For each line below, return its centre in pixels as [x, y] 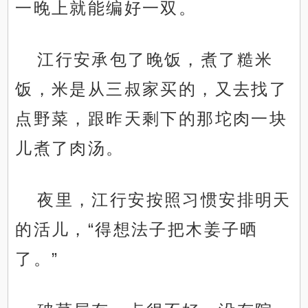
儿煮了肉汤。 [70, 148]
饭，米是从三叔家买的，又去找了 [152, 89]
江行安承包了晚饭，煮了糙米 [155, 60]
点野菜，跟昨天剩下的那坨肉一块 [152, 119]
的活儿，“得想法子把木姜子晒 [137, 230]
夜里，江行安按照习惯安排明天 [164, 200]
